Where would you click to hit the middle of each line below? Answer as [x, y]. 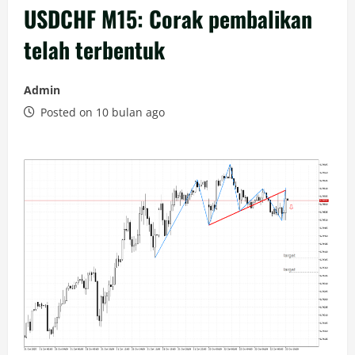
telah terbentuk [94, 50]
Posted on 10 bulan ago [101, 113]
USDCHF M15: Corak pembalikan [168, 19]
